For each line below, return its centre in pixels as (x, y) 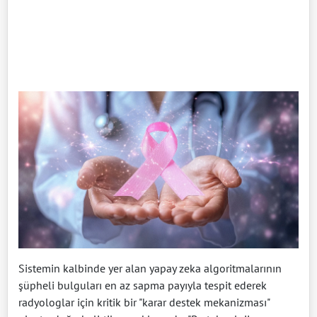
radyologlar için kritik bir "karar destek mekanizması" (144, 302)
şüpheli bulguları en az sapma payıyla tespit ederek (143, 285)
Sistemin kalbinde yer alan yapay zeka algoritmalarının (150, 268)
